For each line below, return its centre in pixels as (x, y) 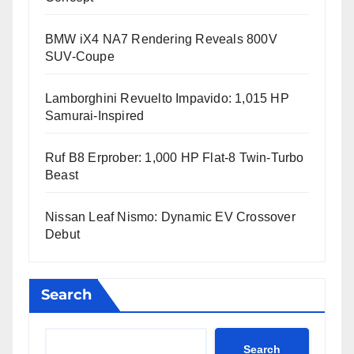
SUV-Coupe (80, 57)
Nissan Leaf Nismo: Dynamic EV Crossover (170, 217)
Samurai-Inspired (95, 116)
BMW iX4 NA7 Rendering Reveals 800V (161, 40)
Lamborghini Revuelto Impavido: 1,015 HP (167, 99)
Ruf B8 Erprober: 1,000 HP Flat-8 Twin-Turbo (175, 158)
